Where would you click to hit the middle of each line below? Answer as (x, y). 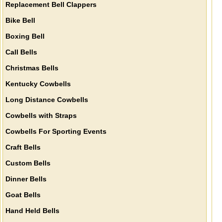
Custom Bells (28, 163)
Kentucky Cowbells (38, 84)
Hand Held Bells (33, 211)
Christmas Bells (32, 68)
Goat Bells (23, 195)
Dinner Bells (26, 179)
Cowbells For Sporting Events (56, 132)
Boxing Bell (25, 36)
